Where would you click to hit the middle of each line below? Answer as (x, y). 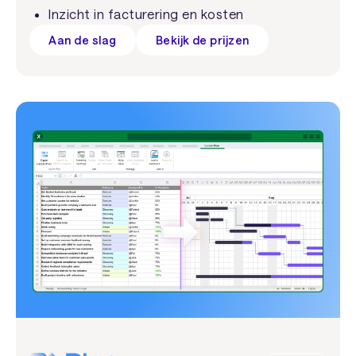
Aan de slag (83, 40)
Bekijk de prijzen (202, 40)
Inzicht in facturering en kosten (146, 14)
